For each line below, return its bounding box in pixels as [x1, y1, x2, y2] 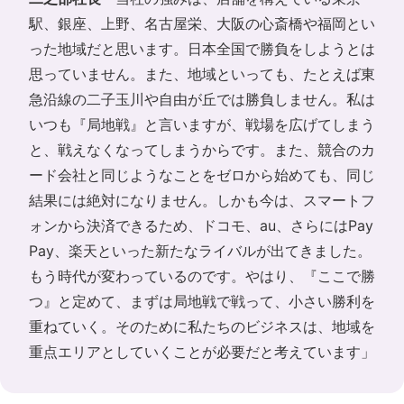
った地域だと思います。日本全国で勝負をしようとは [29, 40, 375, 59]
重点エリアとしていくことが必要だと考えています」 [29, 343, 375, 362]
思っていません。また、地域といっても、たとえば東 [29, 65, 375, 84]
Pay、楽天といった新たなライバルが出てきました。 [29, 242, 372, 261]
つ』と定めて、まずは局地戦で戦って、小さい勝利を [29, 292, 375, 311]
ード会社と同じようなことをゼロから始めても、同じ [29, 166, 375, 185]
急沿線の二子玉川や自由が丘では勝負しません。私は [29, 90, 375, 109]
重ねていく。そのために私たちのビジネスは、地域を [29, 317, 375, 336]
